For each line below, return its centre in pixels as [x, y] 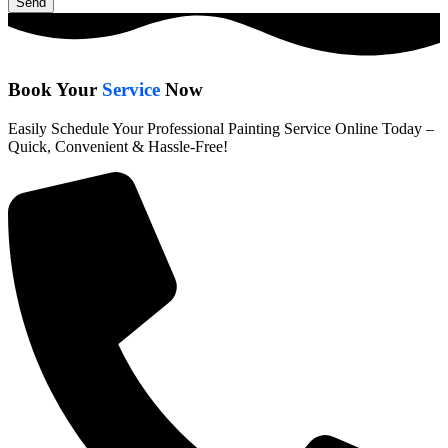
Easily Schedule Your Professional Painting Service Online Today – [221, 128]
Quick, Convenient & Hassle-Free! [118, 146]
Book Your [55, 89]
